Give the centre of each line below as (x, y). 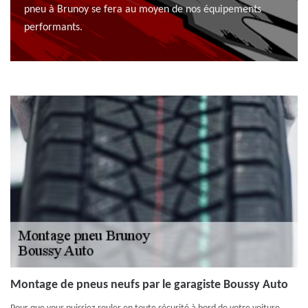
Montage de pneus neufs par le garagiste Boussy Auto (149, 285)
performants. (53, 27)
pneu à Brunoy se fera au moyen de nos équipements (143, 10)
